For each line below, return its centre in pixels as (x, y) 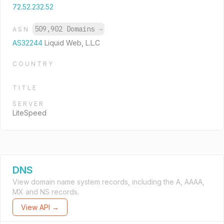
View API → (40, 207)
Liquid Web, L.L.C (72, 43)
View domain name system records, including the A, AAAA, (108, 182)
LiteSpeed (29, 113)
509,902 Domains (66, 29)
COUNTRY (33, 64)
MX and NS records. (46, 192)
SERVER (28, 104)
